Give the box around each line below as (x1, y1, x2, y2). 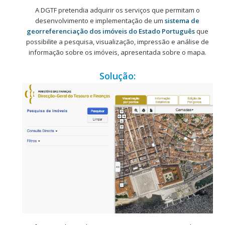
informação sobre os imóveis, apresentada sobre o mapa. (28, 47, 206, 57)
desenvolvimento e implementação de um (35, 16, 165, 25)
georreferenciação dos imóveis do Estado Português (26, 26, 195, 36)
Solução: (99, 69, 136, 82)
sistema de (165, 16, 200, 25)
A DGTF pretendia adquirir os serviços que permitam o (35, 5, 200, 15)
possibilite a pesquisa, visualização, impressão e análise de (26, 37, 209, 46)
